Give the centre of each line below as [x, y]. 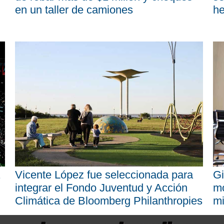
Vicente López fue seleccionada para [104, 175]
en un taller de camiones [74, 9]
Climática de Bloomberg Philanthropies [109, 201]
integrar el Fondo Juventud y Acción [101, 188]
